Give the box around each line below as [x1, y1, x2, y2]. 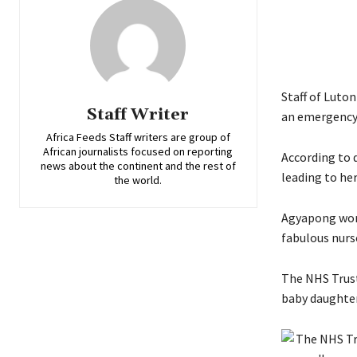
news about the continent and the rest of [40, 158, 236, 173]
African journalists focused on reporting [43, 143, 233, 159]
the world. [114, 172, 163, 187]
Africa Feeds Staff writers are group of [45, 129, 230, 144]
